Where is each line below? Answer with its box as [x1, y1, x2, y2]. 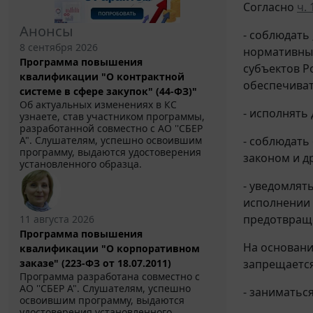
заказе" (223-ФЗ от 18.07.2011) [20, 256, 171, 270]
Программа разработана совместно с [20, 270, 200, 284]
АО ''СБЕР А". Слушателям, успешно [20, 282, 191, 296]
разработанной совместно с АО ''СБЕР [20, 122, 203, 136]
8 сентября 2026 [20, 41, 98, 54]
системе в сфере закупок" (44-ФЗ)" [20, 85, 197, 99]
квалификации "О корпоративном [20, 242, 200, 256]
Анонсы [20, 22, 73, 41]
